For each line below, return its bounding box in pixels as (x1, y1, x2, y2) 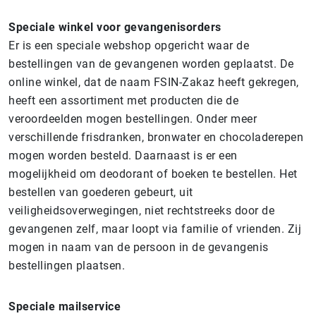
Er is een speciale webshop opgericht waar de (8, 39, 249, 52)
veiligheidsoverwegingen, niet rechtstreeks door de (8, 204, 274, 217)
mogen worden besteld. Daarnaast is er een (8, 149, 238, 162)
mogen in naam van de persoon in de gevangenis (8, 241, 269, 254)
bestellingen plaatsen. (8, 259, 131, 272)
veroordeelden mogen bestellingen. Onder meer (8, 112, 257, 126)
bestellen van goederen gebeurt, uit (8, 186, 193, 199)
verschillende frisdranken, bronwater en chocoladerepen (8, 130, 303, 144)
